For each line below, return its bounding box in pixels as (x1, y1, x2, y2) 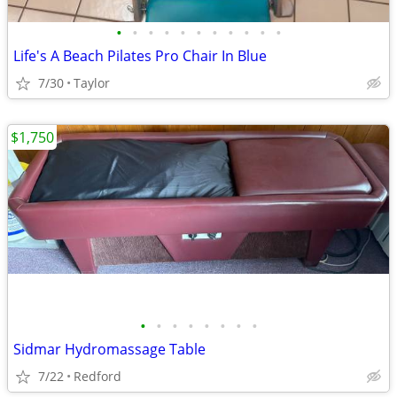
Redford (74, 368, 121, 385)
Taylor (74, 74, 110, 91)
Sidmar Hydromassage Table (13, 339, 206, 359)
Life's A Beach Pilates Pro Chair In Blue (13, 46, 267, 66)
